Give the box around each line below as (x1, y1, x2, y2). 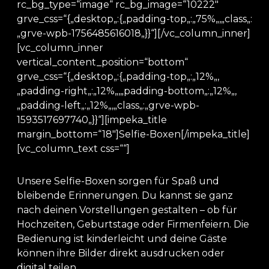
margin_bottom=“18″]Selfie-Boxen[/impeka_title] (17, 128, 250, 140)
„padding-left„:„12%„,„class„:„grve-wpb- (17, 100, 199, 111)
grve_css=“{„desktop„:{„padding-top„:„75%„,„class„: (17, 13, 252, 25)
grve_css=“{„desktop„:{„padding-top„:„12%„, (17, 71, 219, 82)
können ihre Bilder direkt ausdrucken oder (17, 247, 225, 259)
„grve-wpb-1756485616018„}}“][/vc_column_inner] (17, 28, 250, 39)
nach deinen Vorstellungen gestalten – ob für (17, 204, 237, 216)
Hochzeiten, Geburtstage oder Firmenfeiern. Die (17, 219, 249, 230)
